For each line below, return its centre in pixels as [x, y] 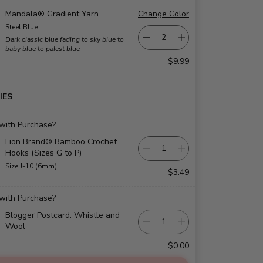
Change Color [163, 14]
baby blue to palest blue [43, 48]
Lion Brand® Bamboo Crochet [61, 141]
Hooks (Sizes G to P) [43, 153]
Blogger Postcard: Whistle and [63, 215]
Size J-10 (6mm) [31, 166]
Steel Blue [21, 27]
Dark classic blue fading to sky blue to [65, 39]
